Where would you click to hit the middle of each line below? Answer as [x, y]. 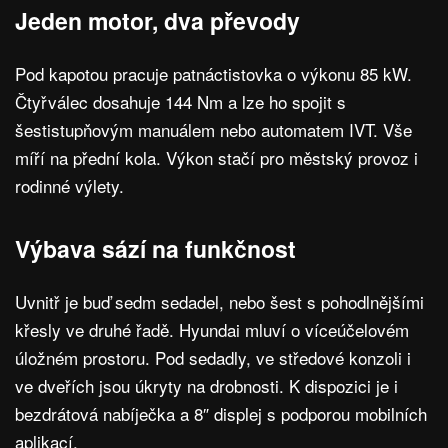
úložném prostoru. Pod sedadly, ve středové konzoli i [213, 358]
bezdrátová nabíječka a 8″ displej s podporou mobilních [221, 414]
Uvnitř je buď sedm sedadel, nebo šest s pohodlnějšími [219, 302]
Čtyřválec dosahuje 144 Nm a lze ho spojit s [180, 102]
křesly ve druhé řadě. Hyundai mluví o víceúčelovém [212, 330]
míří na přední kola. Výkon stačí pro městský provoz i [216, 158]
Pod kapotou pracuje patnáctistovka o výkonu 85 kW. [213, 74]
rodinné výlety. [69, 186]
